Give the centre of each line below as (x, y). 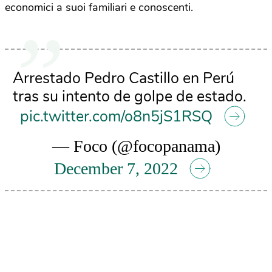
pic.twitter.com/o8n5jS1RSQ (116, 117)
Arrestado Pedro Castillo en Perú (123, 78)
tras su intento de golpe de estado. (129, 97)
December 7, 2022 (116, 168)
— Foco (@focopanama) (136, 146)
